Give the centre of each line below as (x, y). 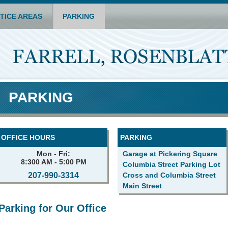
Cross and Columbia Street (169, 175)
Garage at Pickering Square (170, 154)
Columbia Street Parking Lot (171, 164)
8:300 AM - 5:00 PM (53, 162)
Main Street (142, 186)
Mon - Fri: (53, 154)
